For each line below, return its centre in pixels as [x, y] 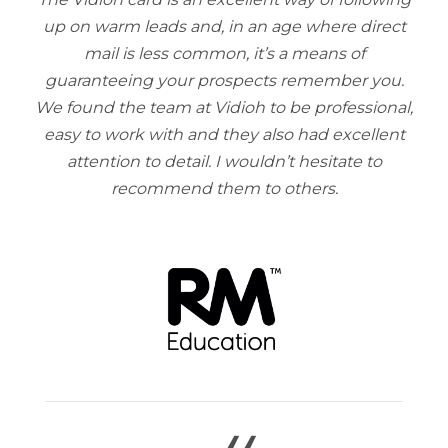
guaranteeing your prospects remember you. [224, 80]
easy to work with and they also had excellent [224, 134]
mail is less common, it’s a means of [224, 53]
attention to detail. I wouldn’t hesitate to [224, 161]
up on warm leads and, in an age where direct [224, 26]
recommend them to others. [224, 188]
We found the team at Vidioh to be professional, [224, 107]
